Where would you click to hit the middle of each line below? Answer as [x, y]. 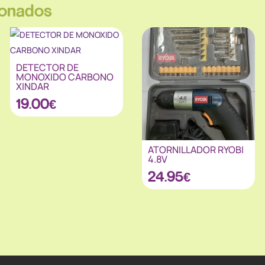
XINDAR [32, 87]
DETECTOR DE [47, 68]
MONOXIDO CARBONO [64, 77]
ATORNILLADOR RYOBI [195, 149]
